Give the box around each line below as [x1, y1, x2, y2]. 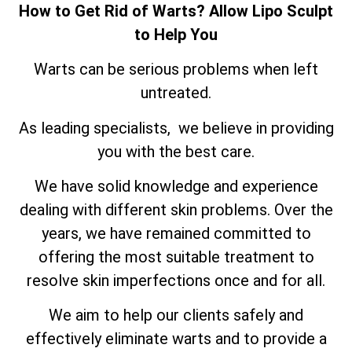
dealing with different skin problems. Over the [19, 200, 333, 219]
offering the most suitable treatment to [38, 247, 314, 266]
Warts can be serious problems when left [34, 60, 318, 79]
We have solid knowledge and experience [34, 176, 318, 196]
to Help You [134, 24, 218, 44]
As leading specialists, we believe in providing [18, 118, 334, 137]
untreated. [141, 83, 211, 103]
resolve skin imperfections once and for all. [27, 270, 325, 290]
